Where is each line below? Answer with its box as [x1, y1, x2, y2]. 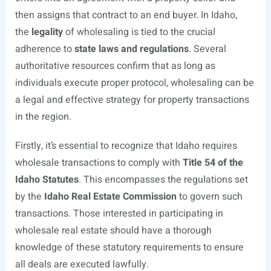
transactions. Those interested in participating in [15, 206, 223, 221]
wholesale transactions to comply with [15, 155, 183, 170]
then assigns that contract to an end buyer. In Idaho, [15, 8, 237, 22]
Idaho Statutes [15, 172, 79, 187]
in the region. [15, 109, 71, 124]
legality [31, 25, 63, 39]
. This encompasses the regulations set [78, 172, 248, 187]
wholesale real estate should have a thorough [15, 223, 212, 238]
